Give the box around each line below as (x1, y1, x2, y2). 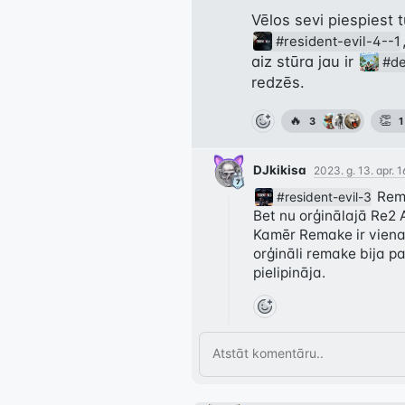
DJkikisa (253, 162, 306, 177)
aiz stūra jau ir (251, 52, 358, 71)
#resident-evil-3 (276, 189, 372, 204)
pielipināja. (253, 263, 325, 281)
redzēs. (251, 72, 305, 91)
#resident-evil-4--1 (276, 33, 401, 50)
